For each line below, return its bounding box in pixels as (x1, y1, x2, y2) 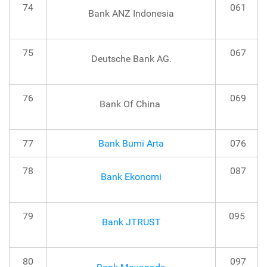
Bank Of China (100, 98, 163, 110)
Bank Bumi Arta (98, 138, 164, 150)
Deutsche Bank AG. (91, 53, 172, 65)
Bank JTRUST (101, 216, 161, 228)
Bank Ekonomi (101, 171, 162, 183)
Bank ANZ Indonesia (88, 8, 174, 20)
